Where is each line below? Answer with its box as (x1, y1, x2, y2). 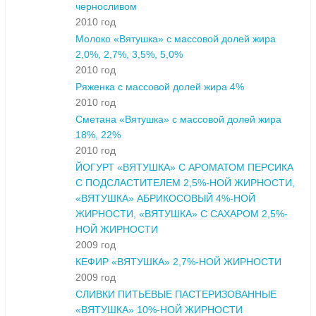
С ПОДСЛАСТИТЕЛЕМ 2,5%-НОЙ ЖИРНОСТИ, (75, 177, 295, 189)
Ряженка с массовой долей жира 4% (75, 81, 244, 93)
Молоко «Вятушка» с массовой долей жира (75, 33, 276, 45)
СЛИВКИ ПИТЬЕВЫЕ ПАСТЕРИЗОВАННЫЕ (75, 288, 276, 300)
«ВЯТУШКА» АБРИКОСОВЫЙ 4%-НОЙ (75, 193, 255, 205)
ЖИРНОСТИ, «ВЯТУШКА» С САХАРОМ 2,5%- (75, 208, 288, 220)
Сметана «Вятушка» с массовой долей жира (75, 114, 281, 126)
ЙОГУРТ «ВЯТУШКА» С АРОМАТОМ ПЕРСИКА (75, 162, 293, 174)
